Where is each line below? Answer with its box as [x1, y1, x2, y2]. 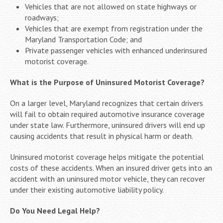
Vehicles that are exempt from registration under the [25, 23, 203, 33]
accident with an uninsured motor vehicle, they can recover [10, 173, 205, 184]
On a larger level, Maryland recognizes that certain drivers [10, 98, 203, 108]
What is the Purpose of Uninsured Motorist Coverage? [10, 77, 205, 87]
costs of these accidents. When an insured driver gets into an [10, 162, 212, 173]
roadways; [25, 12, 59, 22]
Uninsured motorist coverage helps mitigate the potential [10, 151, 204, 162]
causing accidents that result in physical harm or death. [10, 130, 193, 141]
